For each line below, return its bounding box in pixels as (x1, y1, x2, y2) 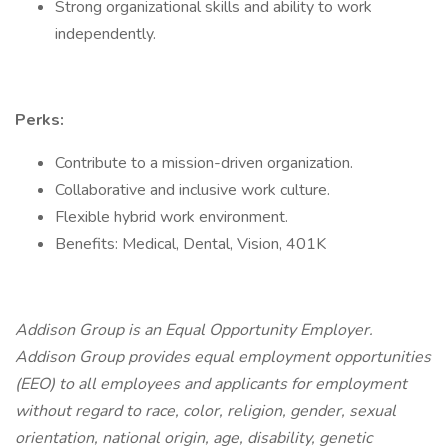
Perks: (15, 109, 64, 131)
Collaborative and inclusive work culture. (55, 179, 330, 201)
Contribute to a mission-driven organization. (55, 152, 353, 174)
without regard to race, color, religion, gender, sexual (15, 400, 396, 422)
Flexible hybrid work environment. (55, 206, 288, 228)
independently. (55, 23, 156, 45)
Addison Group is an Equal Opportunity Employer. (15, 319, 373, 341)
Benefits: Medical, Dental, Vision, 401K (55, 233, 326, 255)
